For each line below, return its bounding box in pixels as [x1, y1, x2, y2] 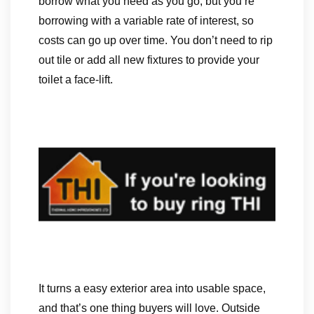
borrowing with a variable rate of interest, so [39, 15, 254, 27]
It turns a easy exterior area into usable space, [39, 282, 266, 294]
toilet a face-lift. [39, 74, 113, 86]
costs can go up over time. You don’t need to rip [39, 34, 273, 46]
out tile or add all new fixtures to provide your [39, 54, 259, 66]
